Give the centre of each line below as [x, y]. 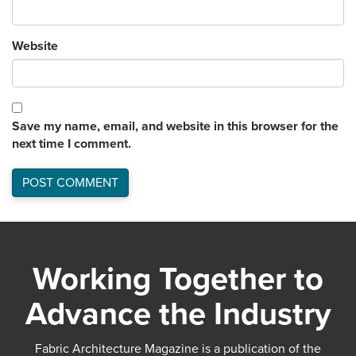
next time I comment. [72, 144]
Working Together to [178, 279]
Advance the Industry [178, 314]
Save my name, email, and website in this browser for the [175, 126]
